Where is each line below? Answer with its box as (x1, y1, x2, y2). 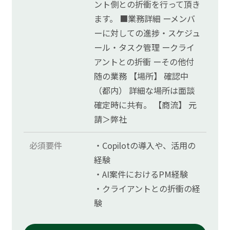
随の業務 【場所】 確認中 (94, 69, 189, 82)
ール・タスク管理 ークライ (94, 41, 195, 53)
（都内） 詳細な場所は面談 (94, 84, 195, 97)
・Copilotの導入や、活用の (94, 139, 196, 151)
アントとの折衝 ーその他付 (94, 55, 195, 68)
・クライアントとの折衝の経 (94, 182, 201, 195)
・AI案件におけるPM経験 (94, 167, 188, 180)
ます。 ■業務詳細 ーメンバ (94, 12, 196, 25)
